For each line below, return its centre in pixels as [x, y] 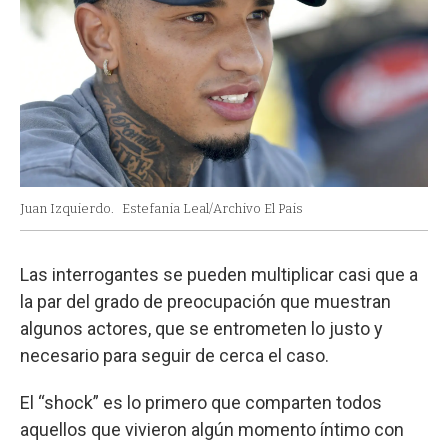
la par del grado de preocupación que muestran [205, 301]
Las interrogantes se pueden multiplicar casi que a [219, 274]
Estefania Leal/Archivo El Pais [212, 208]
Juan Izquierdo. [67, 208]
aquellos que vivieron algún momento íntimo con [212, 429]
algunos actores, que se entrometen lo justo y [201, 328]
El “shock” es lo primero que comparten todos [201, 402]
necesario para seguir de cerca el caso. [174, 355]
